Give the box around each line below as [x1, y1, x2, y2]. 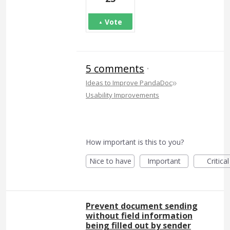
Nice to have [89, 156, 131, 166]
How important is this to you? [86, 137, 184, 147]
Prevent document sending [86, 200, 198, 212]
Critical [207, 156, 229, 166]
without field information [86, 210, 193, 221]
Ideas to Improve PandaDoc [86, 78, 172, 87]
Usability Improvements [86, 90, 159, 100]
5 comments [86, 62, 144, 75]
